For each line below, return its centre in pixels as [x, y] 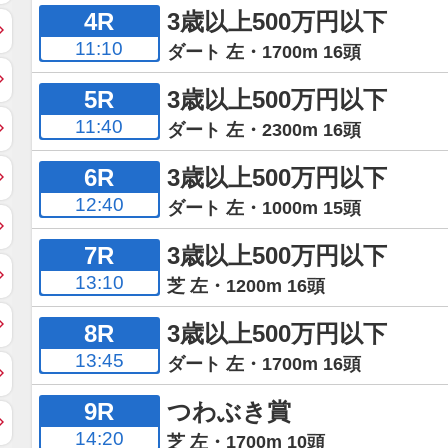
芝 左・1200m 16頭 [245, 285]
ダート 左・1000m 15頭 [263, 207]
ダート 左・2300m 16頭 [263, 129]
